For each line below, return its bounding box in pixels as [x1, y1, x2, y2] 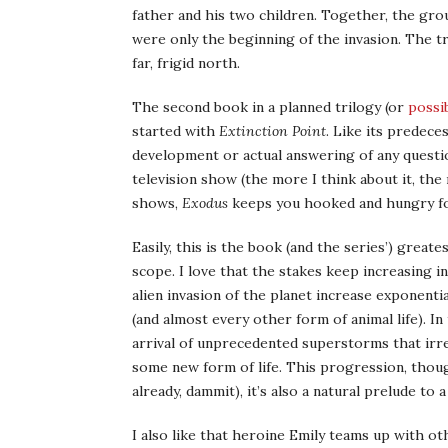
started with [132, 122, 219, 140]
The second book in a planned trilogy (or [132, 98, 408, 116]
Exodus [182, 194, 228, 212]
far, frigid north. [132, 54, 240, 72]
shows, [132, 194, 182, 212]
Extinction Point [219, 122, 326, 140]
